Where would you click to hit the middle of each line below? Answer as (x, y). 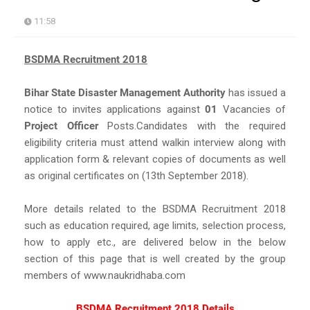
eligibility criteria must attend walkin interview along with (155, 142)
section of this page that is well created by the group (155, 258)
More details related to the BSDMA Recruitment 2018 (155, 209)
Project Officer (61, 126)
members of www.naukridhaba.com (105, 275)
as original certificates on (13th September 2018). (136, 175)
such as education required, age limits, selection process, (155, 225)
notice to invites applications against (115, 109)
